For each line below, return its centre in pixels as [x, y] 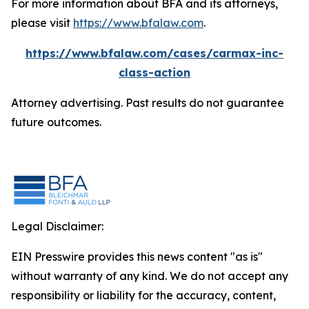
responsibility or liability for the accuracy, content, [143, 295]
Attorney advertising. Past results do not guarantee [148, 103]
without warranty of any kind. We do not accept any [150, 276]
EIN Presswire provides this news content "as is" [137, 257]
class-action [154, 72]
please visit [42, 23]
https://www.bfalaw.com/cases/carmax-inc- [154, 53]
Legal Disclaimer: [57, 226]
